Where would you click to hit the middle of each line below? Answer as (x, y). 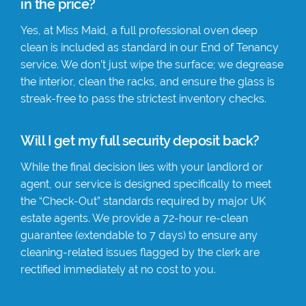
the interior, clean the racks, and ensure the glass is (148, 81)
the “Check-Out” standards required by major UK (143, 201)
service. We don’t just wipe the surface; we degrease (152, 64)
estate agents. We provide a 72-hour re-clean (134, 218)
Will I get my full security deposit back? (140, 140)
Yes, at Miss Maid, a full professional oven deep (139, 30)
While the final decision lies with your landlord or (142, 167)
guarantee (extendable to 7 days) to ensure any (139, 235)
